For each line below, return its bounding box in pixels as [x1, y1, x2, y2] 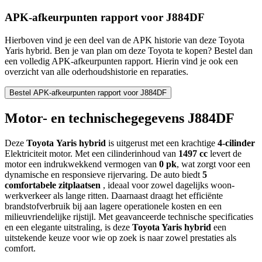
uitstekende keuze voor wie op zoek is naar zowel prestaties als [5, 232, 236, 243]
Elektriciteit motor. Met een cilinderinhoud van [5, 148, 178, 158]
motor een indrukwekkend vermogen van [5, 158, 159, 169]
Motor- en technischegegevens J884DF [5, 110, 235, 126]
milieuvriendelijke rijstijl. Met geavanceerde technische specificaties [5, 211, 253, 222]
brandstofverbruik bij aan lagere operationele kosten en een [5, 201, 222, 211]
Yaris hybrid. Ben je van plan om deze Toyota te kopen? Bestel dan [5, 45, 253, 56]
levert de [208, 148, 242, 158]
